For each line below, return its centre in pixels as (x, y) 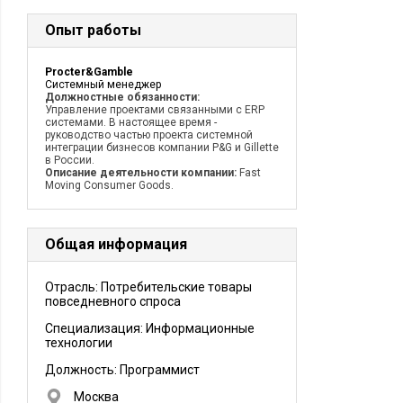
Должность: (82, 370)
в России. (70, 160)
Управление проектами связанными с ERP (155, 110)
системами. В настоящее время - (131, 122)
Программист (160, 370)
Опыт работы (93, 30)
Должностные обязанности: (122, 97)
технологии (79, 343)
